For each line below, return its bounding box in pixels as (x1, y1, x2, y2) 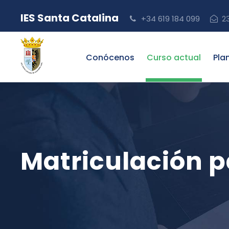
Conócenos (86, 52, 134, 63)
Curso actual (147, 52, 201, 63)
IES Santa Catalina (20, 11, 121, 25)
